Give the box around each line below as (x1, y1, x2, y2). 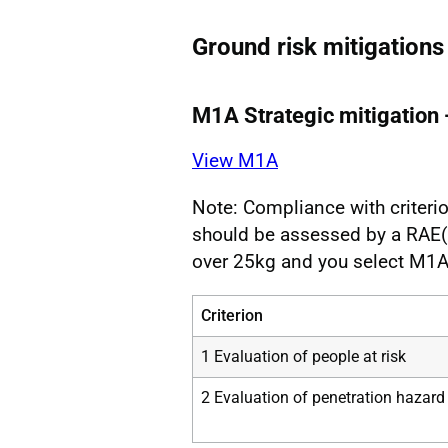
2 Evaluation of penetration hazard (201, 387, 445, 407)
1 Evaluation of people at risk (201, 346, 406, 366)
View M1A (192, 148, 278, 172)
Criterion (201, 305, 263, 325)
